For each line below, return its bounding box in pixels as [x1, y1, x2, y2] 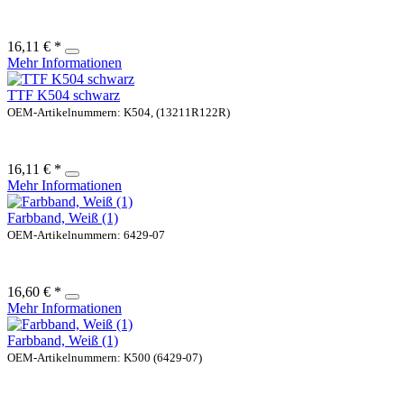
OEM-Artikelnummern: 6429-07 [7, 227, 165, 242]
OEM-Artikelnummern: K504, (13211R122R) [7, 105, 230, 119]
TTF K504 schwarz [7, 87, 120, 103]
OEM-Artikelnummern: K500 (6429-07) [7, 350, 202, 364]
